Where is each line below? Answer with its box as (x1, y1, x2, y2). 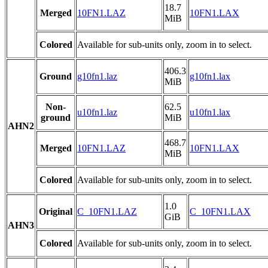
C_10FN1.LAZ (77, 206, 137, 217)
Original (39, 206, 72, 217)
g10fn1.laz (77, 71, 117, 82)
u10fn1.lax (190, 107, 230, 118)
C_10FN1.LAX (190, 206, 251, 217)
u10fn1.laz (77, 107, 117, 118)
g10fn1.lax (190, 71, 230, 82)
